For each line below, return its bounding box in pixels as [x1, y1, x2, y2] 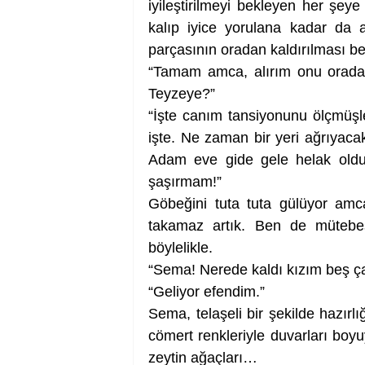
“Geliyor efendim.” [148, 284, 265, 300]
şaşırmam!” [148, 174, 222, 190]
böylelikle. [148, 240, 213, 256]
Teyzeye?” [148, 86, 215, 102]
